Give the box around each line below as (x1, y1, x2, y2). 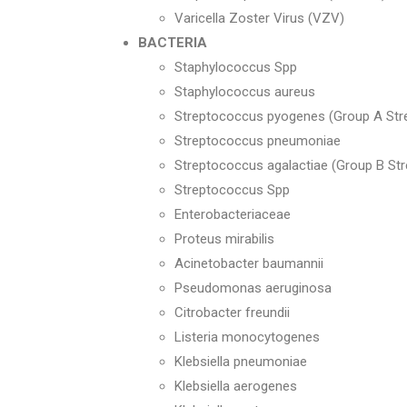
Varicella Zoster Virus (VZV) (174, 10, 344, 26)
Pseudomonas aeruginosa (174, 280, 332, 296)
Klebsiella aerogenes (174, 378, 297, 394)
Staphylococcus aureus (174, 84, 315, 100)
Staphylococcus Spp (174, 59, 297, 75)
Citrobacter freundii (174, 304, 290, 321)
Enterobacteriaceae (174, 206, 291, 223)
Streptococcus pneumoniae (174, 133, 341, 149)
